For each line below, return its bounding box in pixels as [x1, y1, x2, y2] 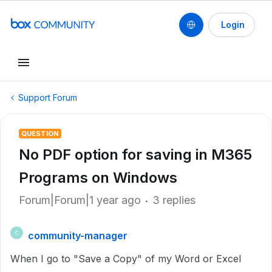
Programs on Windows [19, 169, 177, 186]
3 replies [152, 194, 195, 206]
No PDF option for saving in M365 [19, 146, 252, 163]
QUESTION [21, 129, 59, 138]
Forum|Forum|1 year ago [19, 194, 141, 206]
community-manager [28, 229, 127, 242]
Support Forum [18, 92, 77, 103]
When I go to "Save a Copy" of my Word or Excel [10, 253, 241, 265]
